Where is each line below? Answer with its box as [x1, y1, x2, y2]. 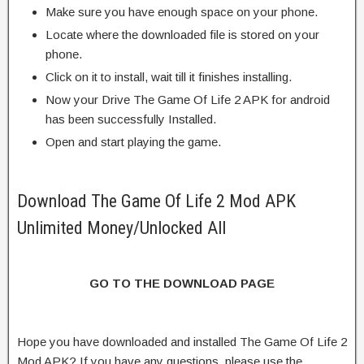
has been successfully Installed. [45, 111, 216, 126]
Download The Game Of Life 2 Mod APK [17, 190, 296, 211]
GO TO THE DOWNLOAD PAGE [89, 275, 275, 290]
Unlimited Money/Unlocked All [17, 217, 226, 238]
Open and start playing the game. [45, 134, 221, 149]
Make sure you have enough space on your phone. [45, 4, 318, 19]
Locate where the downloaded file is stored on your [45, 27, 319, 41]
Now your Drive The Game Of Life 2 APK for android [45, 92, 330, 106]
